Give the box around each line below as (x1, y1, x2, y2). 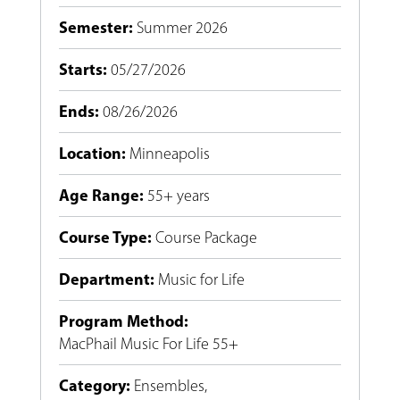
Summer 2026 (136, 18, 228, 38)
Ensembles (133, 376, 204, 396)
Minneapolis (129, 144, 210, 164)
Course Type (58, 227, 147, 248)
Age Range (58, 185, 139, 206)
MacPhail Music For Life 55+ (58, 334, 238, 354)
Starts (58, 59, 103, 80)
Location (58, 143, 121, 164)
